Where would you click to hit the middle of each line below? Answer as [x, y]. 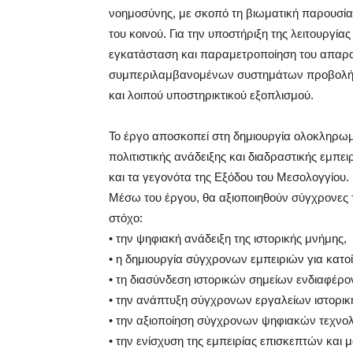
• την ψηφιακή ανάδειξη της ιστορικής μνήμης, [228, 238]
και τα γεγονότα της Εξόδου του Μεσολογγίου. [229, 176]
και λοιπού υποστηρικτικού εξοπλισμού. [211, 95]
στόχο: [126, 217]
